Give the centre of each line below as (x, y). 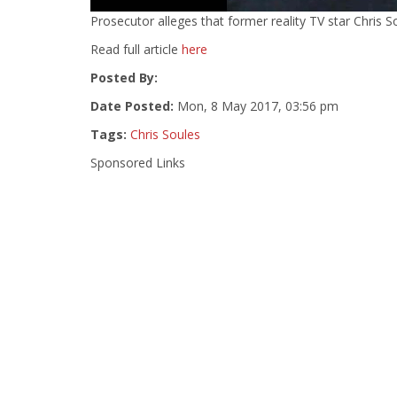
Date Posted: (132, 106)
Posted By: (124, 78)
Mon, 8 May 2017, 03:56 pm (256, 106)
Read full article (136, 49)
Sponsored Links (138, 163)
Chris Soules (165, 134)
